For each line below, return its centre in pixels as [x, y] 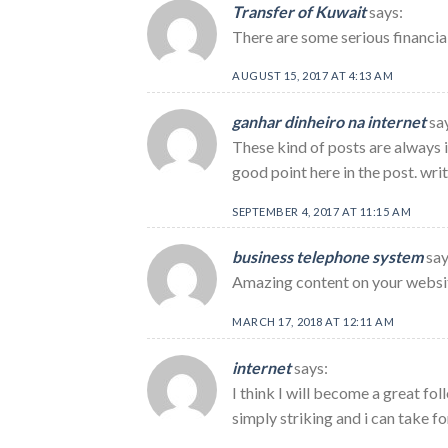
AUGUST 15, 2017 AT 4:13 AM [313, 76]
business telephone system [327, 257]
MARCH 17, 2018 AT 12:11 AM [313, 322]
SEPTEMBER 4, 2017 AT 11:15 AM [322, 211]
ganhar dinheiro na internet [329, 121]
